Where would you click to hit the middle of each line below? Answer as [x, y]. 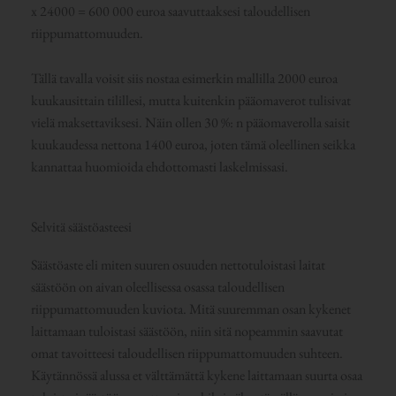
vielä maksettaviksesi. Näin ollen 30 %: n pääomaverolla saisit [190, 123]
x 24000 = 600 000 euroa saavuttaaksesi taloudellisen [170, 11]
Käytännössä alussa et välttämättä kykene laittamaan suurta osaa [196, 375]
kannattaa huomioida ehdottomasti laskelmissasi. [159, 167]
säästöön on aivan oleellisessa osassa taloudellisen [157, 286]
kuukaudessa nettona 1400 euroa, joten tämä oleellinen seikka [193, 145]
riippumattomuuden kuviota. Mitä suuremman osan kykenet [190, 308]
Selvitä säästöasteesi [81, 226]
